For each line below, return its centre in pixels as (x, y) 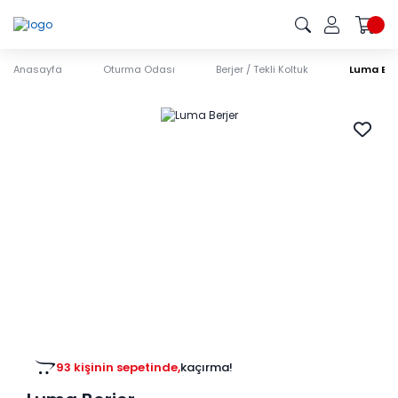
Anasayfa (38, 69)
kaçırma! (207, 368)
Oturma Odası (139, 69)
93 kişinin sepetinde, (118, 368)
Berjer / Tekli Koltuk (262, 69)
